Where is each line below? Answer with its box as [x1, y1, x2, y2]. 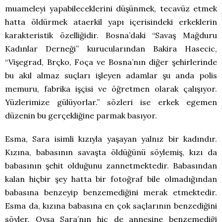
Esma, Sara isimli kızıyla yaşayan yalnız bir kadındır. [5, 133, 217, 144]
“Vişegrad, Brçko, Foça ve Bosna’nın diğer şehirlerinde [5, 56, 217, 67]
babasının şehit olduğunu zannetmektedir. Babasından [5, 160, 217, 170]
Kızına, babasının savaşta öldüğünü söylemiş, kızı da [5, 147, 217, 157]
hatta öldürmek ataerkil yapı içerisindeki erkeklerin [5, 16, 217, 27]
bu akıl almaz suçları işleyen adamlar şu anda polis [5, 70, 217, 80]
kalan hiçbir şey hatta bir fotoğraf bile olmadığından [5, 173, 217, 184]
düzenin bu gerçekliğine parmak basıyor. [5, 110, 157, 120]
